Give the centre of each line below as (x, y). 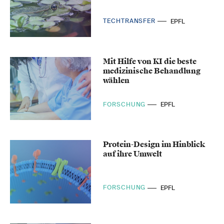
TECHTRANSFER (130, 21)
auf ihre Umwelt (133, 154)
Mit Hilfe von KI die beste (150, 61)
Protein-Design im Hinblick (154, 145)
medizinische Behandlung (152, 71)
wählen (116, 80)
